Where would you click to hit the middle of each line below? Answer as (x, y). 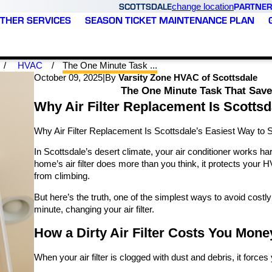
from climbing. (62, 176)
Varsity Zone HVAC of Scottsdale (188, 77)
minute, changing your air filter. (94, 209)
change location (202, 6)
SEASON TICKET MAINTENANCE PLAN (170, 20)
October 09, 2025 (68, 77)
